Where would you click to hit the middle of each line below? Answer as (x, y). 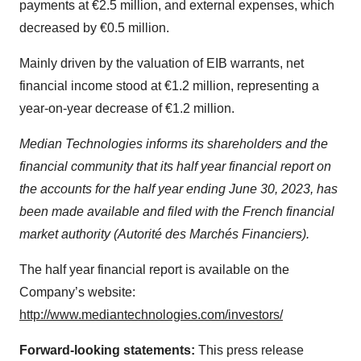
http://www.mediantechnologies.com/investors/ (151, 314)
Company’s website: (77, 292)
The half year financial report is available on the (154, 269)
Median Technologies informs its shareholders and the (174, 143)
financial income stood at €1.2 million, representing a (169, 85)
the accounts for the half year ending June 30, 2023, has (178, 189)
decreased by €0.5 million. (94, 27)
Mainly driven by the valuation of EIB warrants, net (162, 63)
